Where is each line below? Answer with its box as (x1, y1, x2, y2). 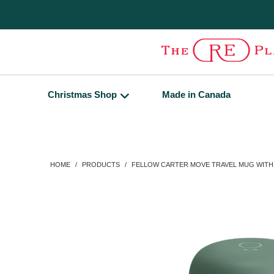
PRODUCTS (82, 161, 120, 168)
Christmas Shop (48, 89, 117, 100)
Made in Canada (162, 89, 231, 100)
